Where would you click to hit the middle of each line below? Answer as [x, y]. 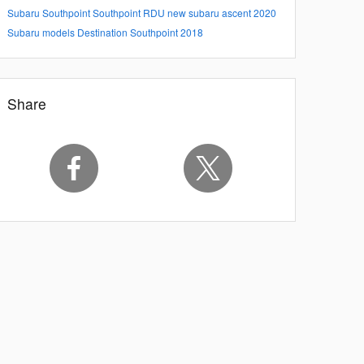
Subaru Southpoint [50, 13]
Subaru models [42, 32]
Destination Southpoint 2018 [140, 32]
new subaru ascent [210, 13]
